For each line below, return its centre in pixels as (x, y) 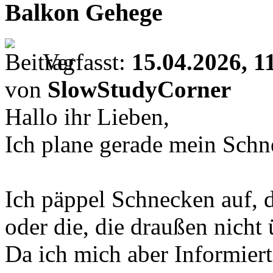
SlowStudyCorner (139, 90)
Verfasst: (87, 62)
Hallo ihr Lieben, (87, 117)
